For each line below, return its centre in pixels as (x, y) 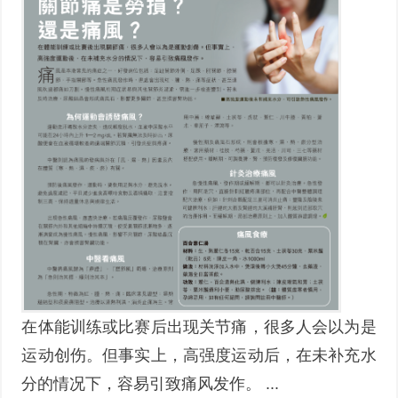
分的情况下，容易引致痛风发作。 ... (151, 384)
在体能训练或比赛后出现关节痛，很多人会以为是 (199, 327)
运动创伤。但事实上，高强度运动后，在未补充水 (199, 356)
